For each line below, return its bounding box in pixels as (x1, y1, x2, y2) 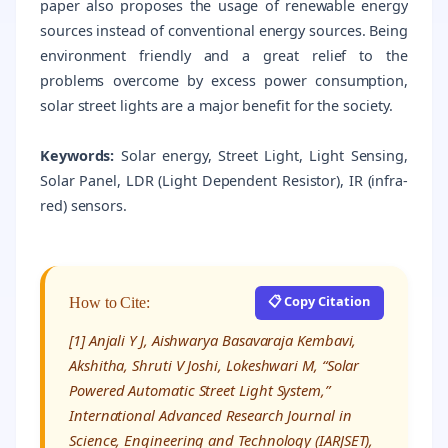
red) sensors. (40, 195, 127, 215)
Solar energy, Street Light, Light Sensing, (114, 145, 408, 165)
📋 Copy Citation (268, 291, 371, 310)
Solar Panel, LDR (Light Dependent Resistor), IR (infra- (40, 170, 408, 190)
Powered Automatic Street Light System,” (69, 380, 330, 401)
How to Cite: (69, 294, 151, 312)
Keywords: (40, 145, 115, 165)
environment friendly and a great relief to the (40, 45, 408, 65)
